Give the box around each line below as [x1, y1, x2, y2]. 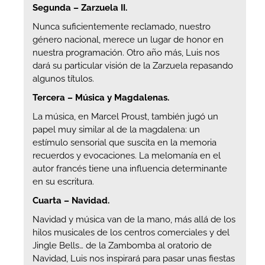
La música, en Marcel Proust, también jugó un [33, 111, 218, 122]
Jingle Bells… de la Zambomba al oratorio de [33, 240, 212, 251]
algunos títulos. [33, 73, 94, 84]
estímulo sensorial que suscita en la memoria [33, 137, 216, 148]
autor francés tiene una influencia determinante [33, 163, 227, 174]
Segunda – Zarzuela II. [33, 2, 127, 13]
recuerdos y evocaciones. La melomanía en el [33, 150, 221, 161]
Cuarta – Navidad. [33, 195, 109, 206]
